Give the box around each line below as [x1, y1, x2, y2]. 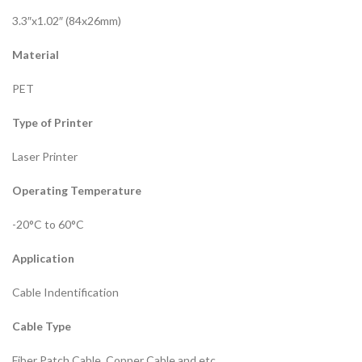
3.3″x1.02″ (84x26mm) [12, 14, 121, 27]
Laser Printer [12, 149, 78, 163]
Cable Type [12, 319, 71, 333]
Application [12, 251, 74, 265]
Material [12, 48, 59, 61]
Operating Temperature [12, 183, 141, 197]
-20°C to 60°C [12, 217, 84, 231]
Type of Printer [12, 116, 93, 129]
